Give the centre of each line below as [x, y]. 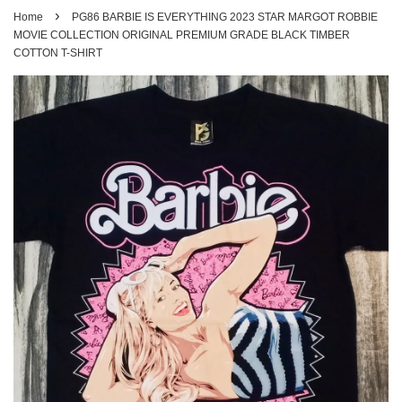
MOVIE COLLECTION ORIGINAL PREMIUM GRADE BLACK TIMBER [182, 35]
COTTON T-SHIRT [58, 53]
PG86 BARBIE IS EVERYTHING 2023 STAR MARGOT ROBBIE [225, 17]
